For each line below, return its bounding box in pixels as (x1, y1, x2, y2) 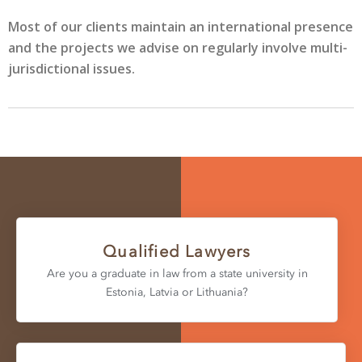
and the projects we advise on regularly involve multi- (8, 39, 347, 57)
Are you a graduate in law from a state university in (46, 266, 308, 280)
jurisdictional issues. (8, 60, 135, 78)
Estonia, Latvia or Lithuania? (106, 284, 248, 299)
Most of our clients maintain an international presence (8, 18, 353, 36)
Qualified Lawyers (103, 241, 251, 261)
